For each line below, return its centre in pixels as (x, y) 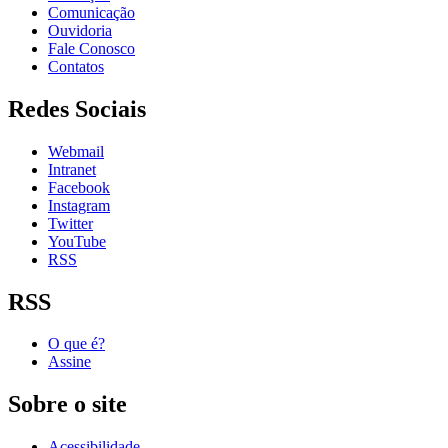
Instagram (79, 205)
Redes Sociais (77, 108)
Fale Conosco (91, 48)
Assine (69, 362)
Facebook (79, 187)
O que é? (76, 344)
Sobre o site (67, 404)
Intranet (72, 169)
